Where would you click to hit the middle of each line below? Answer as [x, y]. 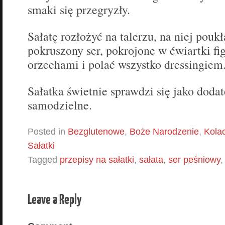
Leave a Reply [54, 199]
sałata [151, 160]
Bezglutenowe [96, 132]
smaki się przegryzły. [79, 10]
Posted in [48, 132]
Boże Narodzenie [164, 132]
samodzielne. [60, 105]
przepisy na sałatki [97, 160]
